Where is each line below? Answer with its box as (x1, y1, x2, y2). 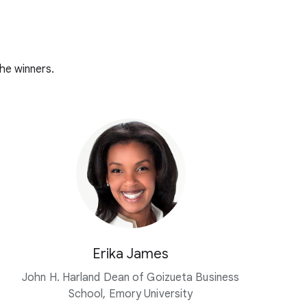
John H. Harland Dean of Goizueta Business (22, 271, 240, 285)
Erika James (93, 245, 169, 263)
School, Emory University (68, 287, 193, 302)
